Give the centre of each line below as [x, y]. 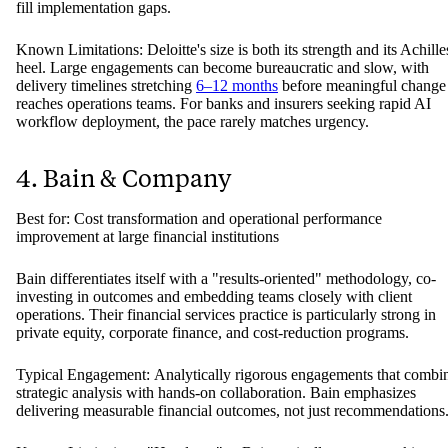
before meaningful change [362, 86]
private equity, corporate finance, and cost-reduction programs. [212, 333]
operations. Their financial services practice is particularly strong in [226, 315]
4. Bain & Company [123, 179]
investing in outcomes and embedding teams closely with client [214, 297]
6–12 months [237, 86]
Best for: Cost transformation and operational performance [199, 219]
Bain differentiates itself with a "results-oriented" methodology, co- [226, 279]
